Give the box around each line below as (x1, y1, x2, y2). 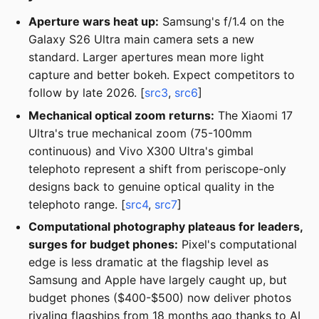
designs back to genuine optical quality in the (28, 179, 274, 194)
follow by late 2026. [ (28, 85, 145, 100)
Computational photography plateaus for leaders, (28, 219, 303, 234)
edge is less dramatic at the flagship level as (28, 255, 268, 270)
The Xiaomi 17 (214, 108, 293, 122)
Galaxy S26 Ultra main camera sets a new (28, 32, 254, 47)
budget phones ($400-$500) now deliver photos (28, 291, 291, 305)
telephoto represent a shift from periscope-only (28, 161, 286, 176)
